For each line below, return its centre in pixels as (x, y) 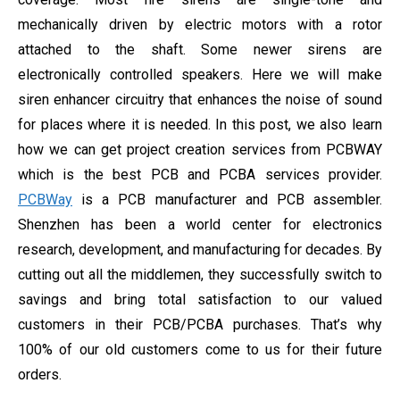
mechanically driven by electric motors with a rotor (200, 25)
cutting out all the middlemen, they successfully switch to (200, 275)
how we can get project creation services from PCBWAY (200, 150)
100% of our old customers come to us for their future (200, 350)
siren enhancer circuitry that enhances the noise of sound (200, 100)
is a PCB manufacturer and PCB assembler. (227, 200)
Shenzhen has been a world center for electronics (200, 225)
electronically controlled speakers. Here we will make (200, 75)
